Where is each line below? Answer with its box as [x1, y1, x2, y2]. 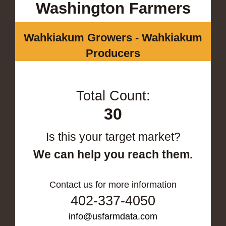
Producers [86, 46, 140, 60]
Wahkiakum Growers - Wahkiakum [24, 31, 202, 44]
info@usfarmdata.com [69, 211, 157, 221]
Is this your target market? [45, 130, 181, 143]
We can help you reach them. [33, 147, 193, 161]
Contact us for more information [49, 179, 177, 190]
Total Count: [76, 88, 150, 103]
